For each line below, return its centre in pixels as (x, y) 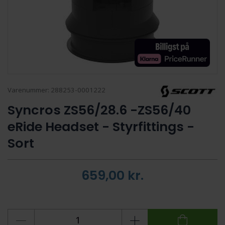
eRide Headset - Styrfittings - (101, 126)
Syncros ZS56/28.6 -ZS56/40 (99, 110)
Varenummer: (29, 90)
